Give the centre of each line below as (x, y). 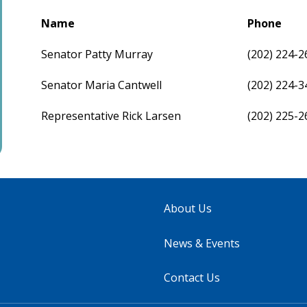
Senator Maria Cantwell (102, 85)
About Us (188, 209)
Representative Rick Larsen (111, 116)
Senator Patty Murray (97, 54)
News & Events (202, 243)
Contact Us (192, 278)
